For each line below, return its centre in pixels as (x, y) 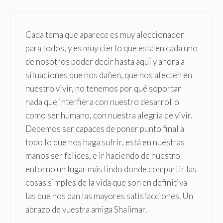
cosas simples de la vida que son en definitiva (106, 182)
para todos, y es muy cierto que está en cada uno (111, 48)
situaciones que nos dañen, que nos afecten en (109, 75)
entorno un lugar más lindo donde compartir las (111, 169)
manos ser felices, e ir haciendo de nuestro (103, 155)
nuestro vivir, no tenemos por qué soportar (103, 88)
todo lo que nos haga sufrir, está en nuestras (105, 142)
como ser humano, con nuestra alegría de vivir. (109, 115)
